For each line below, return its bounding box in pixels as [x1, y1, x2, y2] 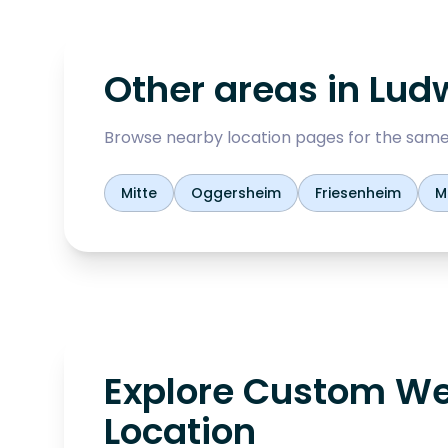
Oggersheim [191, 183, 281, 203]
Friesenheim [315, 183, 401, 203]
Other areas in [104, 64, 369, 115]
